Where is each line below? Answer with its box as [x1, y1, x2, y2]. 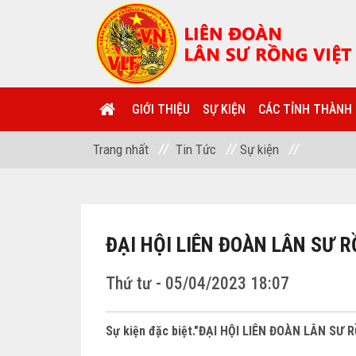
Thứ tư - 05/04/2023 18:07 [106, 273, 289, 293]
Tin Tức [176, 141, 216, 157]
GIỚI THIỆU [132, 102, 190, 117]
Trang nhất [93, 141, 149, 157]
